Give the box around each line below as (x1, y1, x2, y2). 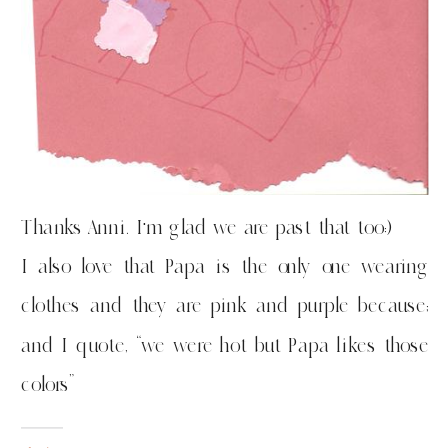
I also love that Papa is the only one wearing (21, 252, 429, 280)
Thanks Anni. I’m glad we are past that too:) (21, 213, 392, 241)
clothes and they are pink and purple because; (21, 291, 429, 319)
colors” (21, 370, 75, 397)
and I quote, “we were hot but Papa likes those (21, 331, 429, 358)
